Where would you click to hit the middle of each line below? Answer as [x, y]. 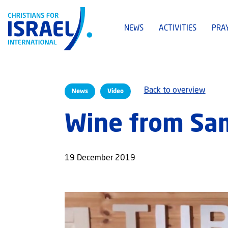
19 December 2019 [100, 159]
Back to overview [175, 91]
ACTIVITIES [178, 29]
